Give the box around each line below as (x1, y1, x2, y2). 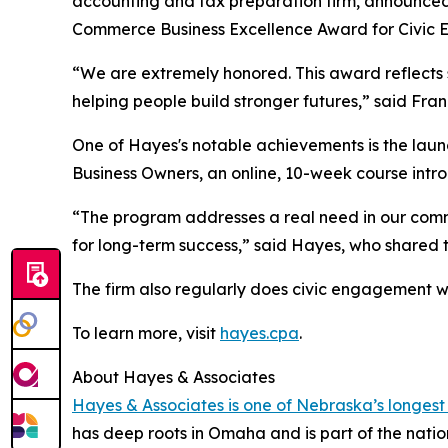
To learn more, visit (72, 323, 220, 344)
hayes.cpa (220, 323, 299, 344)
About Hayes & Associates (72, 367, 275, 388)
